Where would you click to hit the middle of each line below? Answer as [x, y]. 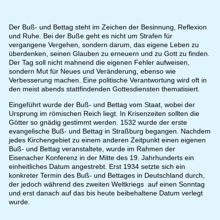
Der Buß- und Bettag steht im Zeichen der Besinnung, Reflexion [108, 27]
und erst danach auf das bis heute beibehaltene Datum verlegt [106, 193]
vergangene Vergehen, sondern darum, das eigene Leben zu [104, 45]
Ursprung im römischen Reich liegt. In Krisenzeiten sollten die [104, 114]
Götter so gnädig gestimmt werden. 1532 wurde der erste [98, 123]
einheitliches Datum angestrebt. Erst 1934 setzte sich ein [97, 167]
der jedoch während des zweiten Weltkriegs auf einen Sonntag [107, 184]
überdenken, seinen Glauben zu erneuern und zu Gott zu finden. [109, 54]
